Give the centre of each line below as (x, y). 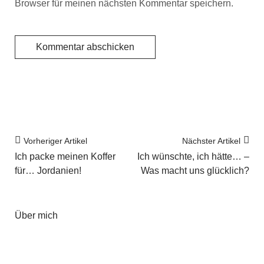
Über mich (36, 216)
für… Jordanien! (48, 171)
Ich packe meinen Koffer (65, 157)
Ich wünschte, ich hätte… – (193, 157)
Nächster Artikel (211, 141)
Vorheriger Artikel (55, 141)
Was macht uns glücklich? (195, 171)
